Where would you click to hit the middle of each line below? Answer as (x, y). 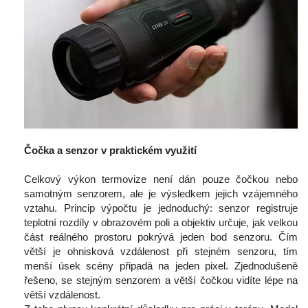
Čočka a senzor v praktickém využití (110, 151)
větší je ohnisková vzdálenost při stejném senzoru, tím (161, 252)
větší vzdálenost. (62, 295)
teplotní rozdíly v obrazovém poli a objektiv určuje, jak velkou (161, 223)
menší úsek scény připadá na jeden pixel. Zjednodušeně (161, 266)
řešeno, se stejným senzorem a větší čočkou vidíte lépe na (161, 280)
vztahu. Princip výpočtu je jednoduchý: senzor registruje (161, 208)
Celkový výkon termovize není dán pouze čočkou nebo (161, 179)
